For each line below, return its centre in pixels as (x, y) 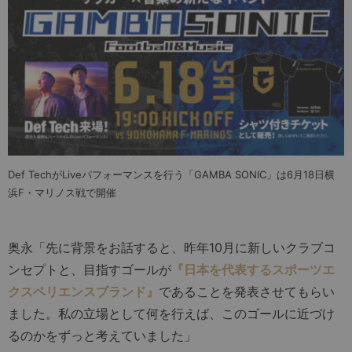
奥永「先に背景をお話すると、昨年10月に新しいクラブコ (172, 248)
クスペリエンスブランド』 (83, 292)
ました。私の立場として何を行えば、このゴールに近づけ (171, 314)
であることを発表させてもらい (247, 292)
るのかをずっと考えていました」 (102, 336)
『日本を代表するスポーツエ (253, 270)
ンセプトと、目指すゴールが (90, 270)
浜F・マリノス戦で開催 (62, 193)
